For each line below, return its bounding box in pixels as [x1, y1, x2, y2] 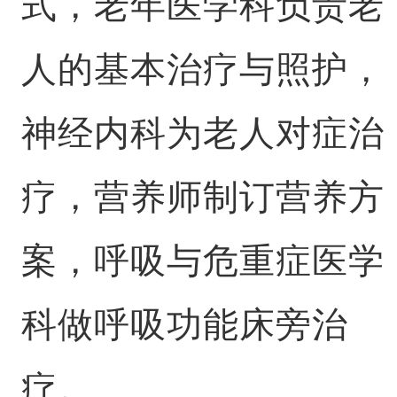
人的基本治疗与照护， [20, 50, 385, 89]
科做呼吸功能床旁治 [20, 305, 348, 344]
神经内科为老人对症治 [20, 113, 385, 152]
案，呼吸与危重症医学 [20, 241, 385, 280]
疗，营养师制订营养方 [20, 177, 385, 216]
